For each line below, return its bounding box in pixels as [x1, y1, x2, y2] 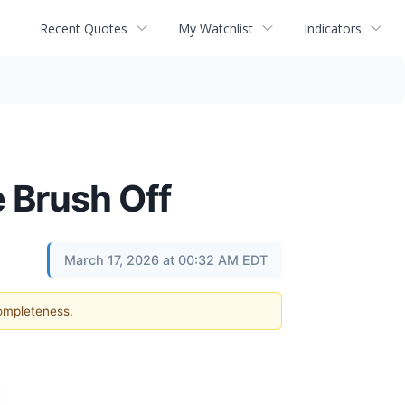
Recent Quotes [40, 19, 127, 37]
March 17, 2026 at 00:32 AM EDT [64, 252, 268, 268]
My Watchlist [178, 19, 253, 37]
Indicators [304, 19, 362, 37]
